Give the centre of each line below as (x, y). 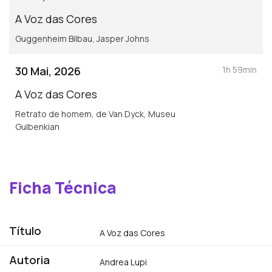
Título (25, 230)
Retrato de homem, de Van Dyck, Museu (95, 114)
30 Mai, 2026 (48, 71)
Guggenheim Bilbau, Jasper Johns (82, 38)
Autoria (29, 260)
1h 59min (240, 69)
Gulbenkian (37, 126)
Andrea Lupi (124, 262)
